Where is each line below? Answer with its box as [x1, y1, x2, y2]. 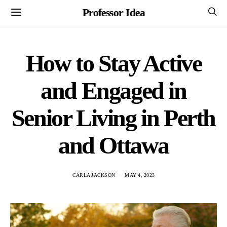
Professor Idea [82, 6, 145, 19]
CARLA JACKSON [72, 172, 116, 178]
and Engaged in [41, 77, 186, 104]
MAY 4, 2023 [125, 172, 155, 178]
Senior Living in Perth [11, 104, 216, 131]
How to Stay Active [25, 50, 202, 77]
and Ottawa [58, 132, 169, 159]
